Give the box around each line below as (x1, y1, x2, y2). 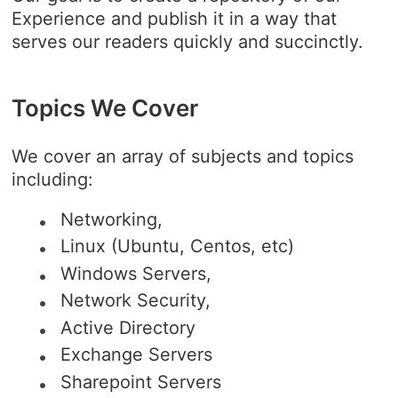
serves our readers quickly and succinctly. (12, 30, 364, 52)
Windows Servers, (60, 262, 212, 284)
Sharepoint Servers (60, 370, 222, 393)
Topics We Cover (12, 93, 199, 122)
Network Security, (60, 290, 211, 312)
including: (12, 168, 94, 190)
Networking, (60, 208, 163, 230)
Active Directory (60, 316, 196, 338)
